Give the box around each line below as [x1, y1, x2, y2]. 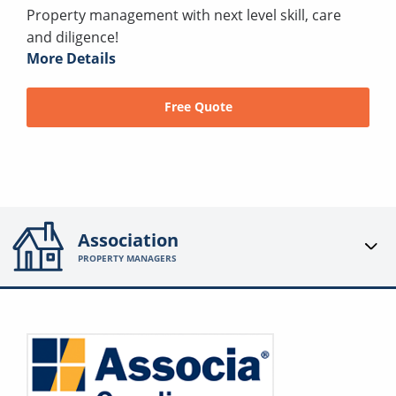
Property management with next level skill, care [27, 4, 341, 25]
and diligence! [27, 27, 118, 47]
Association [78, 228, 179, 253]
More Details [27, 48, 116, 68]
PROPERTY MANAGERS [78, 252, 178, 265]
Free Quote [164, 98, 232, 116]
